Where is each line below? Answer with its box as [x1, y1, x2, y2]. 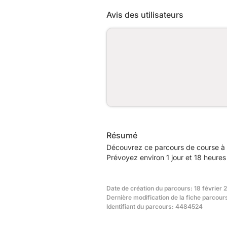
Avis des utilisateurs [106, 9, 183, 20]
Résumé [106, 130, 137, 140]
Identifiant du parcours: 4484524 [106, 202, 203, 210]
